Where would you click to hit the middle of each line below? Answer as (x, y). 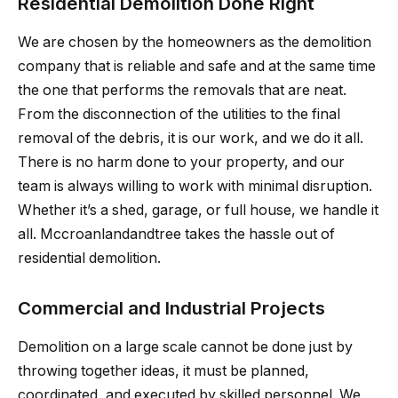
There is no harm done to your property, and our (181, 163)
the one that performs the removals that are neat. (182, 91)
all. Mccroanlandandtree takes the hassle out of (176, 235)
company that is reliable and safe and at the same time (197, 67)
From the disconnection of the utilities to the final (179, 115)
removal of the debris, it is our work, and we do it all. (191, 139)
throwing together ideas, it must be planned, (163, 371)
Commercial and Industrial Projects (171, 307)
